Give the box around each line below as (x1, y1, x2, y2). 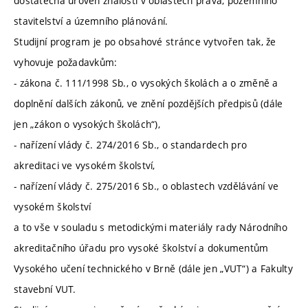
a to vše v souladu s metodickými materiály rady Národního (14, 221, 287, 234)
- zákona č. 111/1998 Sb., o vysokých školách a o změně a (14, 76, 278, 90)
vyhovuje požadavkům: (14, 56, 118, 69)
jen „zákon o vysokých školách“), (14, 118, 160, 131)
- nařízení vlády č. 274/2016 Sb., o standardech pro (14, 138, 247, 152)
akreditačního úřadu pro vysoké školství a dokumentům (14, 241, 269, 255)
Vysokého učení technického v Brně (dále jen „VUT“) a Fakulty (14, 262, 293, 276)
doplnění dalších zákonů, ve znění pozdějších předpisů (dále (14, 97, 283, 111)
